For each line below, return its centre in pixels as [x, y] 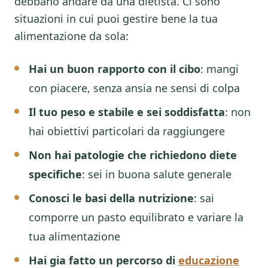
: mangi [220, 69]
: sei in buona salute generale [157, 174]
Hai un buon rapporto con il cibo [115, 69]
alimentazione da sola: [71, 36]
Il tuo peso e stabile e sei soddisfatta [127, 112]
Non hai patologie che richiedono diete [133, 155]
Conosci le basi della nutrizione [111, 198]
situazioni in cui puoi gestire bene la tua [116, 19]
